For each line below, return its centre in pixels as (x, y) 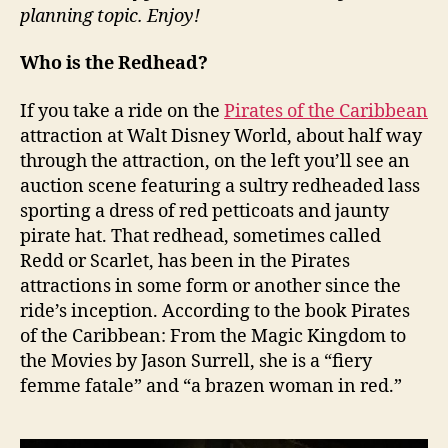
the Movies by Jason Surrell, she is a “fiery (196, 361)
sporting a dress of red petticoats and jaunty (204, 211)
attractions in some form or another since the (210, 286)
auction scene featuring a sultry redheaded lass (220, 186)
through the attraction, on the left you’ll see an (215, 161)
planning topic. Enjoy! (110, 16)
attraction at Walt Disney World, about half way (221, 136)
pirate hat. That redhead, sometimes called (200, 236)
